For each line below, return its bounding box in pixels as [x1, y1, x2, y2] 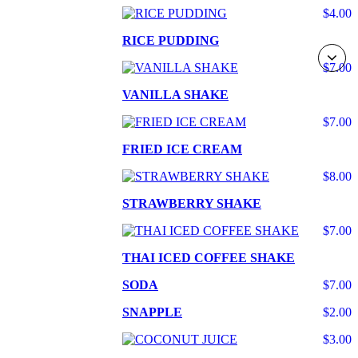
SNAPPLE [122, 305, 182, 320]
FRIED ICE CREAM [122, 142, 242, 157]
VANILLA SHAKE [122, 88, 229, 102]
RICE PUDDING [122, 34, 219, 48]
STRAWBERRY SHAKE [122, 197, 261, 211]
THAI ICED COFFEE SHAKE [122, 251, 295, 265]
